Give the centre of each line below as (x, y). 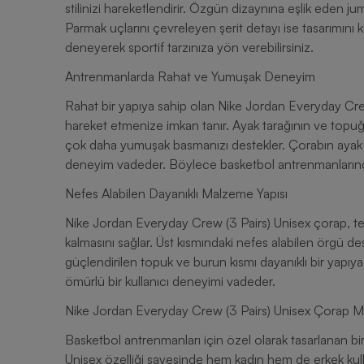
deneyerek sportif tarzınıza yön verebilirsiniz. (189, 47)
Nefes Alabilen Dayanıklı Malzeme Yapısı (176, 193)
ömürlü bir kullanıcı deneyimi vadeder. (170, 281)
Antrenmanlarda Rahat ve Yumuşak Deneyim (190, 76)
